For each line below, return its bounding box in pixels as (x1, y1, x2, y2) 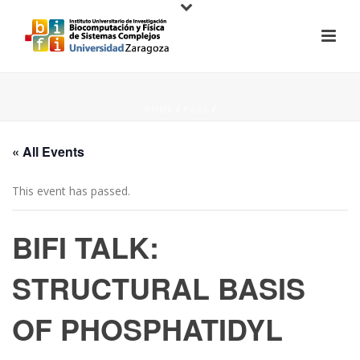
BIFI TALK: (12, 226, 159, 268)
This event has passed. (12, 183, 130, 198)
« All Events (12, 142, 84, 161)
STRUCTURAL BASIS (12, 267, 305, 309)
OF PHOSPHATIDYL (12, 308, 283, 350)
